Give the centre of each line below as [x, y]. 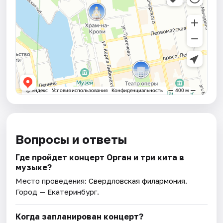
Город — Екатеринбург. [57, 191]
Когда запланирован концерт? [80, 216]
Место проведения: [52, 180]
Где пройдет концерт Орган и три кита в [100, 157]
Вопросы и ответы [71, 139]
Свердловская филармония [137, 180]
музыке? [34, 167]
